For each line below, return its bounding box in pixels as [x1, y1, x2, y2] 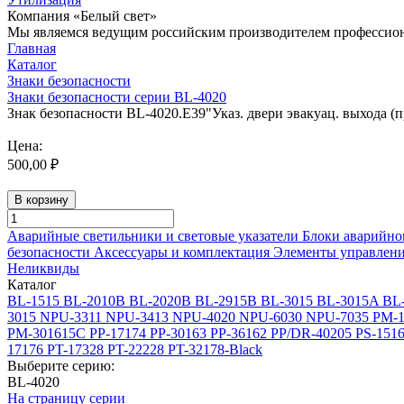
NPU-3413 [106, 309, 169, 325]
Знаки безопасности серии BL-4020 [7, 89, 226, 105]
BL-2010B [63, 293, 125, 308]
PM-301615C [7, 326, 86, 341]
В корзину [14, 193, 69, 207]
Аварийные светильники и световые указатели [7, 228, 298, 243]
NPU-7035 [306, 309, 369, 325]
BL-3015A [317, 293, 379, 308]
